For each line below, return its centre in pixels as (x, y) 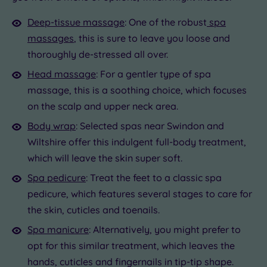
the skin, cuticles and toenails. (94, 209)
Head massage (62, 74)
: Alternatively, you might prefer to (165, 229)
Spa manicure (58, 229)
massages (51, 38)
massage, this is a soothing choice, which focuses (137, 90)
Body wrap (52, 125)
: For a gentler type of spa (153, 74)
